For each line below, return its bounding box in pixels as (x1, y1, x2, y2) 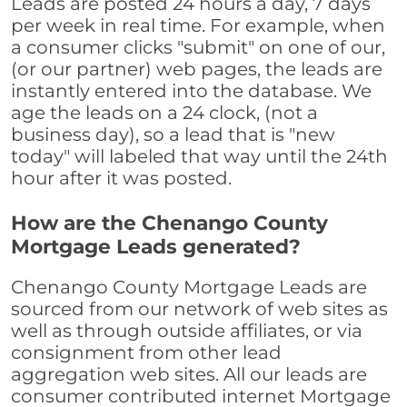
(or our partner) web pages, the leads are (11, 58, 382, 81)
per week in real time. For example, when (11, 15, 385, 37)
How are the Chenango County (11, 211, 328, 235)
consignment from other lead (11, 342, 282, 364)
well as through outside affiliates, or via (11, 320, 362, 342)
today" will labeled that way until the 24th (11, 145, 388, 168)
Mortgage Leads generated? (11, 234, 301, 259)
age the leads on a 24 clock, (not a (11, 102, 318, 124)
